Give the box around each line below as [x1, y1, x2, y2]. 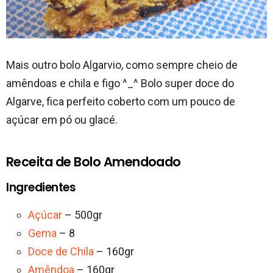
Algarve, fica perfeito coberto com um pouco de [6, 94, 235, 108]
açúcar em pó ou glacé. [6, 113, 118, 126]
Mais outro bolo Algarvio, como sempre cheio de [6, 58, 238, 71]
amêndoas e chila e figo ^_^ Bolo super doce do [6, 76, 234, 90]
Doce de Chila [28, 244, 94, 258]
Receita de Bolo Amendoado [6, 152, 181, 171]
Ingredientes [6, 179, 76, 196]
